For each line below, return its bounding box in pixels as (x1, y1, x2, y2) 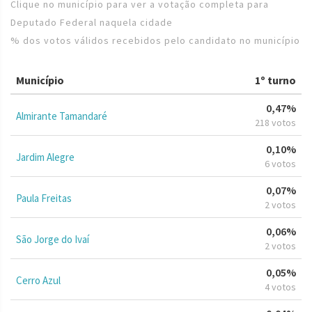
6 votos (265, 157, 296, 170)
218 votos (255, 116, 296, 129)
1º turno (255, 72, 296, 87)
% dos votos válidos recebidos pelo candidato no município (10, 33, 300, 47)
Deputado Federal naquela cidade (10, 15, 173, 29)
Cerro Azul (16, 273, 61, 287)
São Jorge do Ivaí (16, 232, 89, 246)
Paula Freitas (16, 191, 72, 205)
